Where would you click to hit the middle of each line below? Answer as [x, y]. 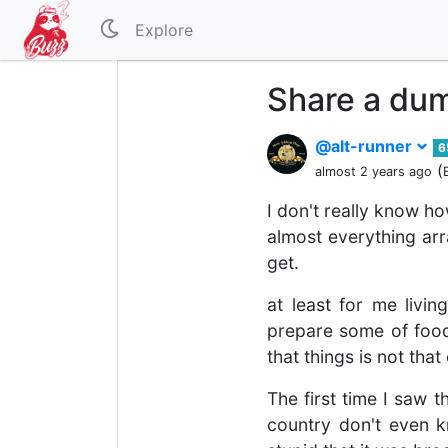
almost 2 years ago [373, 171]
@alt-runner [365, 146]
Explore [164, 30]
